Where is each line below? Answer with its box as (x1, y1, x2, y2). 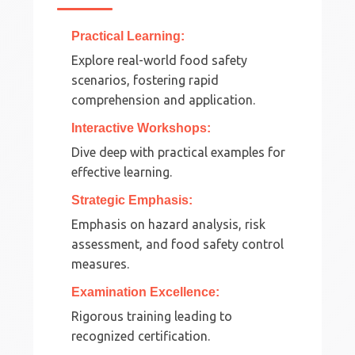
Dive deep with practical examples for (71, 144, 286, 159)
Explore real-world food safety (71, 52, 248, 67)
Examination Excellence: (71, 284, 220, 299)
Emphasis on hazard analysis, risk (71, 216, 266, 231)
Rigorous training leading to (71, 308, 233, 323)
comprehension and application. (71, 92, 256, 107)
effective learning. (71, 164, 173, 179)
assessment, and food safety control (71, 236, 284, 251)
